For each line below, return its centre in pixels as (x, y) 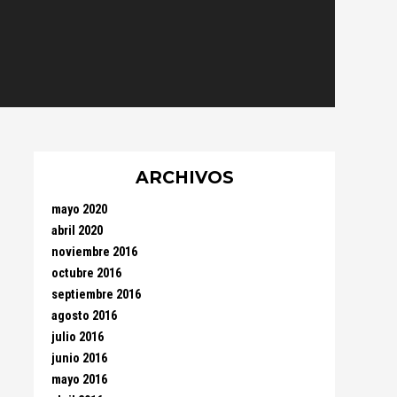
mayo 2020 (79, 210)
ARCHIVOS (184, 177)
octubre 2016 (86, 273)
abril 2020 (77, 231)
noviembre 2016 (94, 252)
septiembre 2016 (96, 295)
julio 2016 (78, 337)
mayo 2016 (79, 380)
